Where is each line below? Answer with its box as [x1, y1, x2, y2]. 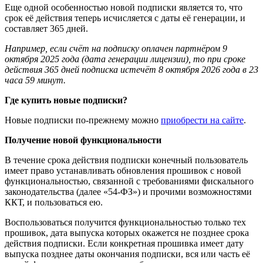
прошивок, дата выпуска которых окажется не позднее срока [5, 227, 249, 238]
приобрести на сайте [161, 114, 244, 125]
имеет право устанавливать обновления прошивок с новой [5, 165, 241, 176]
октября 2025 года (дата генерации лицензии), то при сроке [5, 53, 245, 64]
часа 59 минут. [5, 75, 66, 85]
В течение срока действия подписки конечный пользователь [5, 154, 248, 165]
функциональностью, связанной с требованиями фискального [5, 176, 254, 186]
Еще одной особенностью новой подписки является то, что [5, 2, 242, 12]
